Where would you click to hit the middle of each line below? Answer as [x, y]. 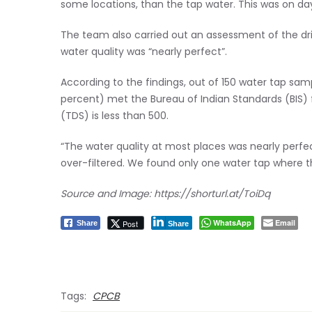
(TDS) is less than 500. [115, 116]
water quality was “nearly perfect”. [144, 52]
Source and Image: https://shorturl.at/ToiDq [165, 194]
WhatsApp [232, 223]
